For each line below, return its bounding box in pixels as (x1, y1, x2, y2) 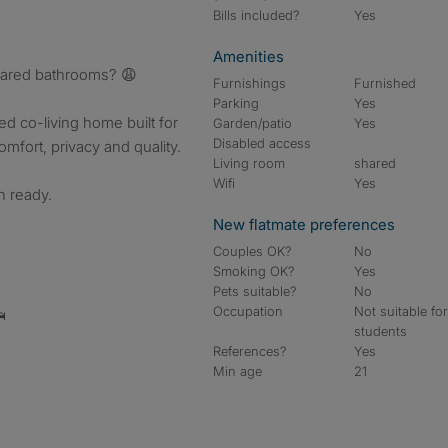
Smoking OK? (213, 263, 295, 279)
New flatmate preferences (213, 215, 395, 234)
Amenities (213, 47, 284, 66)
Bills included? (213, 7, 300, 23)
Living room (213, 155, 285, 171)
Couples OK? (213, 243, 292, 259)
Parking (213, 95, 259, 111)
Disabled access (213, 135, 311, 151)
